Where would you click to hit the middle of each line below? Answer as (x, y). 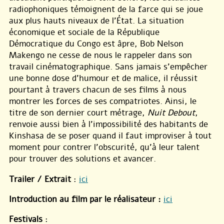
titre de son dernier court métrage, (78, 113)
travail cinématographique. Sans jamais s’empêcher (108, 67)
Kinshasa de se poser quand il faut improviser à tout (110, 136)
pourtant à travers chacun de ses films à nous (98, 90)
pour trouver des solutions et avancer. (82, 159)
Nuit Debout (171, 113)
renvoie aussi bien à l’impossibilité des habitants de (108, 124)
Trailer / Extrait (40, 179)
